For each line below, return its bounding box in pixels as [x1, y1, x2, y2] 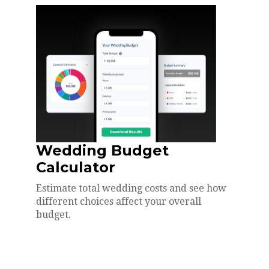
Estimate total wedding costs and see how [36, 182, 226, 194]
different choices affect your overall [36, 195, 201, 207]
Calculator [36, 158, 115, 176]
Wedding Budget [36, 141, 169, 159]
